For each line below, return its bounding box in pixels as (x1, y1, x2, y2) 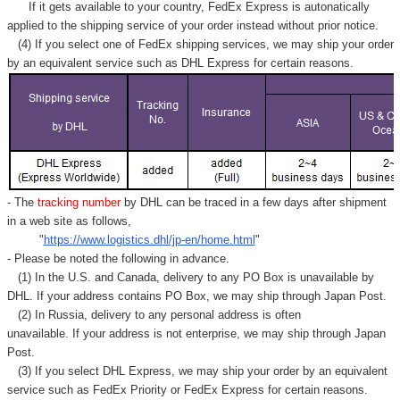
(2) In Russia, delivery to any (6, 307, 171, 321)
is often (258, 307, 301, 321)
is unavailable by (283, 270, 374, 284)
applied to (6, 18, 61, 32)
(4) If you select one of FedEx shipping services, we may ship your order (6, 37, 394, 51)
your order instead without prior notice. (180, 18, 379, 32)
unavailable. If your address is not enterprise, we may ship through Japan (6, 326, 386, 340)
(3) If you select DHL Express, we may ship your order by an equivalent (6, 363, 387, 378)
